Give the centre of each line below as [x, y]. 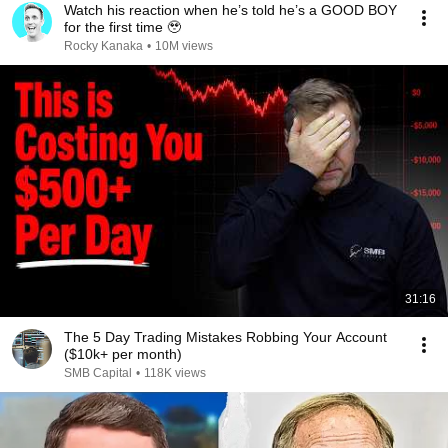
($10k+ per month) [123, 354]
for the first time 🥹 [122, 27]
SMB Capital [98, 373]
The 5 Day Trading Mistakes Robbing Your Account [225, 337]
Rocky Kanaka [103, 46]
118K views [175, 373]
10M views [184, 46]
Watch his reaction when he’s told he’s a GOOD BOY [230, 10]
